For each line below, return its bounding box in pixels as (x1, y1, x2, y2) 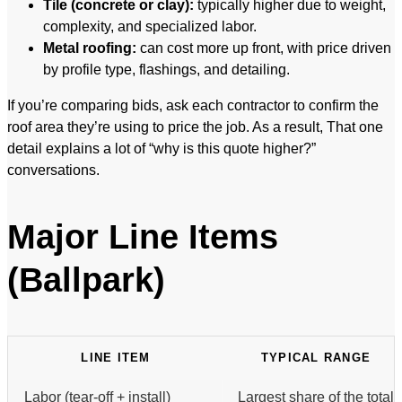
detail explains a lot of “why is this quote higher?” (7, 140, 316, 156)
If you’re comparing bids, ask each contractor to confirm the (7, 97, 379, 113)
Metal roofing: (43, 39, 136, 56)
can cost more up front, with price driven (136, 39, 391, 56)
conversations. (7, 162, 100, 178)
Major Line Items (7, 217, 278, 256)
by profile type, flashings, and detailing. (43, 61, 290, 77)
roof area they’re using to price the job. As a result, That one (7, 118, 383, 135)
